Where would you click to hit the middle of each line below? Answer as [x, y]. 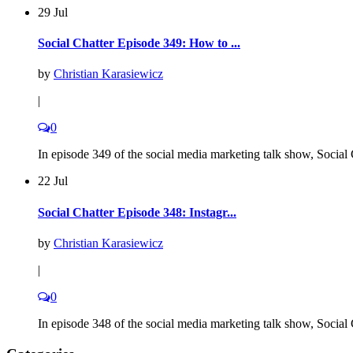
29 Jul [53, 12]
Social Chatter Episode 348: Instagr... [137, 212]
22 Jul [53, 181]
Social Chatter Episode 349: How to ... [139, 43]
